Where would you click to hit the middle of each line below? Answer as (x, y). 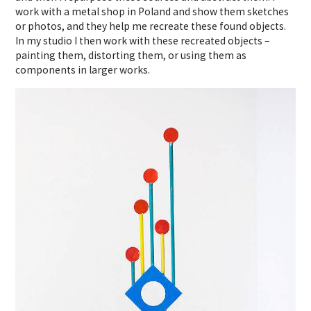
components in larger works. (83, 69)
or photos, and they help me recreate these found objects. (151, 26)
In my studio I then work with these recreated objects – (143, 40)
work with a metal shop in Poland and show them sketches (152, 11)
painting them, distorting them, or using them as (131, 55)
